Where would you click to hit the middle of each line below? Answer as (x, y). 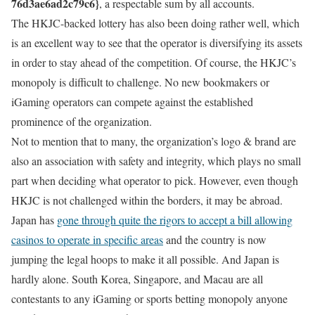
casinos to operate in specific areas (87, 239)
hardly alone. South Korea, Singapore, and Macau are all (137, 278)
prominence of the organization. (82, 121)
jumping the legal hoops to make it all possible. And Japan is (145, 259)
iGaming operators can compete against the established (132, 101)
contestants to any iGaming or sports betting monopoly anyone (149, 298)
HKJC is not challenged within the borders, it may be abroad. (147, 200)
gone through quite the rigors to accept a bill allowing (175, 219)
